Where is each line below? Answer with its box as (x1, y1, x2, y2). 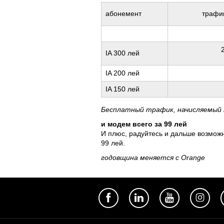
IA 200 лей (105, 69, 139, 77)
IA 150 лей (105, 85, 139, 93)
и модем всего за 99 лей (101, 120, 187, 128)
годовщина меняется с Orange (101, 153, 205, 161)
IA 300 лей (105, 49, 139, 57)
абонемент (105, 9, 141, 17)
